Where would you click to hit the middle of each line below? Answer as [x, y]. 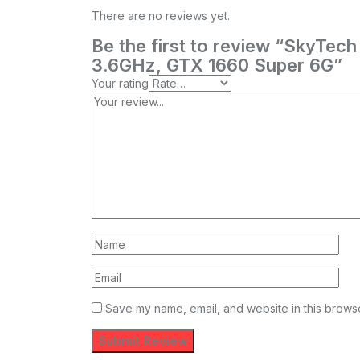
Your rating [120, 84]
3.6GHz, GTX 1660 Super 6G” [217, 65]
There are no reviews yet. [161, 16]
